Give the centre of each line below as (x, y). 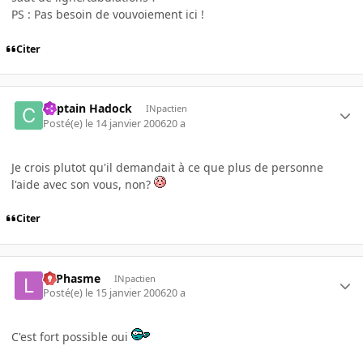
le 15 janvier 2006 (126, 293)
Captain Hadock (88, 109)
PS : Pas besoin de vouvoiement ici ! (108, 14)
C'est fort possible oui (71, 337)
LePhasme (72, 278)
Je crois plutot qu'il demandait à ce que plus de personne (167, 167)
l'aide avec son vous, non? (83, 184)
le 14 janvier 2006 (126, 123)
